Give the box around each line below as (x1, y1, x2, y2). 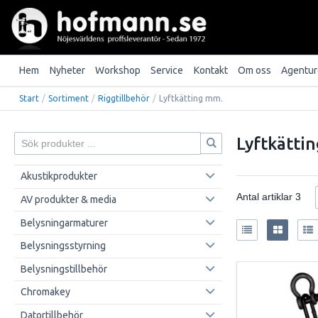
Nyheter (49, 65, 85, 77)
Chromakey (20, 286, 70, 298)
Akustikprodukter (20, 170, 97, 182)
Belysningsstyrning (20, 240, 106, 252)
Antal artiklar (236, 191, 296, 203)
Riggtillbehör (98, 93, 150, 103)
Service (150, 65, 184, 77)
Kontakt (193, 65, 228, 77)
